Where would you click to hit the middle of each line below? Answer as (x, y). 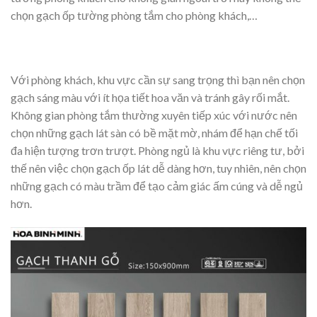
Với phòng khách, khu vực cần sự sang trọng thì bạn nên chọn (158, 80)
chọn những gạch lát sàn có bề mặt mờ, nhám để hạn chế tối (154, 133)
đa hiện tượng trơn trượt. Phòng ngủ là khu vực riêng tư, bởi (157, 151)
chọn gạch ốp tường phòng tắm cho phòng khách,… (134, 15)
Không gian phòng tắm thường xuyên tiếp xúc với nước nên (154, 115)
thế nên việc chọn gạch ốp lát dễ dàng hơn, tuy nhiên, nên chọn (158, 168)
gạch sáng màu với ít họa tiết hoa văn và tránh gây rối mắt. (150, 98)
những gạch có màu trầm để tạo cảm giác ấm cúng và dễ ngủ (157, 186)
